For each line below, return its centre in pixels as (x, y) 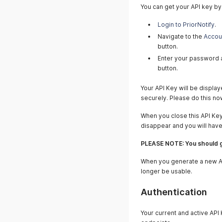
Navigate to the (181, 36)
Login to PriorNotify (186, 25)
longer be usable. (166, 171)
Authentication (174, 192)
